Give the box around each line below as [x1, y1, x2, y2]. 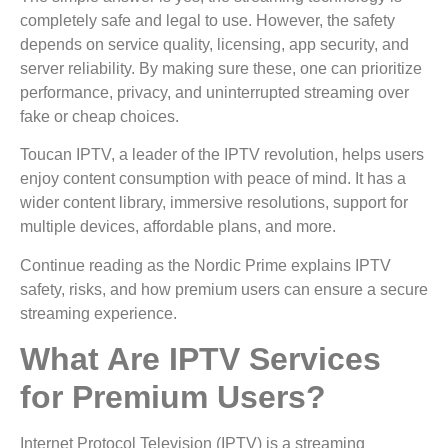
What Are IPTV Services [20, 341, 381, 378]
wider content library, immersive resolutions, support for [20, 194, 408, 212]
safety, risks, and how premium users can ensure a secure [20, 280, 428, 298]
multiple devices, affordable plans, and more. [20, 218, 340, 236]
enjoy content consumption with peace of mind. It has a [20, 170, 406, 188]
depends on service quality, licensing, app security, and [20, 35, 409, 53]
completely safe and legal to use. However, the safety [20, 11, 395, 29]
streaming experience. [20, 304, 185, 322]
